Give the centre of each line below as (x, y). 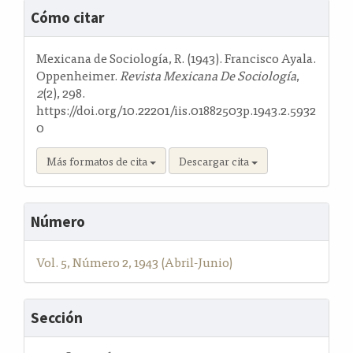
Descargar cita (215, 161)
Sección (57, 318)
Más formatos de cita (98, 161)
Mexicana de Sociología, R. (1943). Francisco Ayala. (176, 58)
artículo (55, 53)
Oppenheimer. (78, 75)
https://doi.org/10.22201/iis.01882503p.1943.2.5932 (176, 110)
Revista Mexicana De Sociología (208, 75)
